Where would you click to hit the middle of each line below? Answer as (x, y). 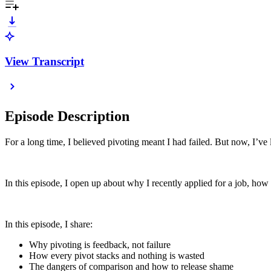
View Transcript (44, 61)
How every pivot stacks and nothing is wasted (117, 256)
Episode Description (67, 116)
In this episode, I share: (49, 224)
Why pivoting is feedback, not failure (100, 245)
